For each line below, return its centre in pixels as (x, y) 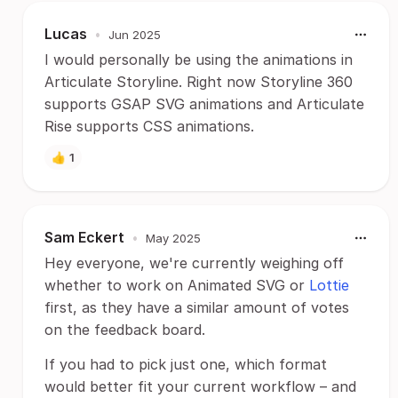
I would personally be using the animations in (199, 60)
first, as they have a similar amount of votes (197, 307)
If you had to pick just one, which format (186, 364)
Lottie (329, 285)
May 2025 (173, 238)
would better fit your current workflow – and (200, 386)
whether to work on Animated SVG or (177, 285)
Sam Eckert (84, 237)
